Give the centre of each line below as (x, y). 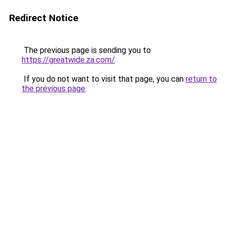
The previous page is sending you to (86, 50)
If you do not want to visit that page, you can (104, 79)
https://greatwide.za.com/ (68, 60)
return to (201, 79)
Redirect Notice (44, 18)
